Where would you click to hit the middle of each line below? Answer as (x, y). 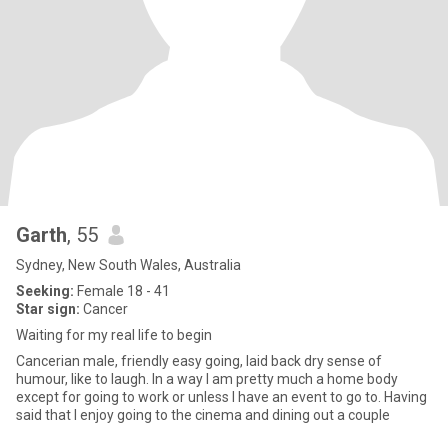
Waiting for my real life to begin (114, 335)
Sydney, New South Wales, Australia (128, 265)
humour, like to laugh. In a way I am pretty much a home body (207, 379)
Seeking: (45, 291)
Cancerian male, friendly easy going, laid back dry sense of (199, 361)
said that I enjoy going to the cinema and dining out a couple (203, 415)
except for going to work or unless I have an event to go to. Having (221, 397)
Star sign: (48, 309)
